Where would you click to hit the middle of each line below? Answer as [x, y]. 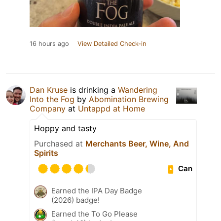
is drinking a [93, 90]
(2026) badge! [75, 200]
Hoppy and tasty [65, 128]
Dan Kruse [49, 90]
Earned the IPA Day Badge [97, 190]
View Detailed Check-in [112, 43]
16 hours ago [49, 43]
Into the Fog [52, 99]
